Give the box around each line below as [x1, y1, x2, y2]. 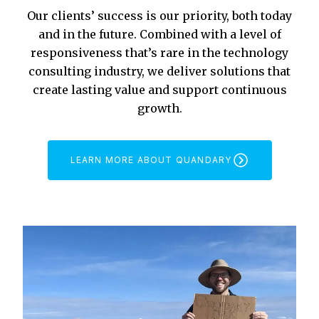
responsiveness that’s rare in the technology [31, 45, 288, 60]
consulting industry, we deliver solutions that [28, 63, 291, 78]
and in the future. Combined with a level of [38, 26, 281, 41]
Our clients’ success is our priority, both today [27, 8, 292, 23]
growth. [137, 100, 182, 115]
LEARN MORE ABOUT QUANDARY [70, 154, 232, 165]
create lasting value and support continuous [32, 82, 287, 97]
